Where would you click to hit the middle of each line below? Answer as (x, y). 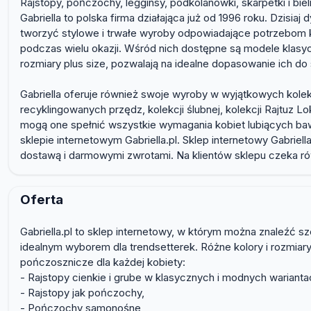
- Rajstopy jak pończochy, (82, 293)
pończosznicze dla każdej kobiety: (103, 262)
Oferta (42, 200)
